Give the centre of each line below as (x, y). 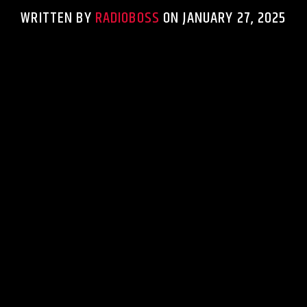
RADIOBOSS (127, 18)
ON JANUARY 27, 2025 (223, 18)
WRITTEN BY (58, 18)
